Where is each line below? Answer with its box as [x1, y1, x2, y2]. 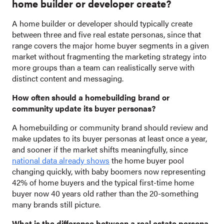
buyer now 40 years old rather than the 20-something [12, 187, 198, 199]
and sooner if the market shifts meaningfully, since [12, 143, 188, 155]
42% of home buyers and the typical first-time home [12, 176, 194, 188]
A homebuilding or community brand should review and [12, 121, 208, 133]
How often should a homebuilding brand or [12, 91, 169, 103]
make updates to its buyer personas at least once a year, [12, 132, 207, 144]
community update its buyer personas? [12, 102, 155, 114]
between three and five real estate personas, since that [12, 28, 201, 40]
